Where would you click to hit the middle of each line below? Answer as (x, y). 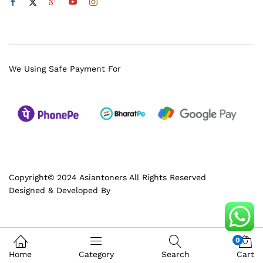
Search (175, 254)
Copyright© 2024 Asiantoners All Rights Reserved (107, 177)
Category (97, 254)
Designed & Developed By (60, 190)
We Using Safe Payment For (65, 69)
